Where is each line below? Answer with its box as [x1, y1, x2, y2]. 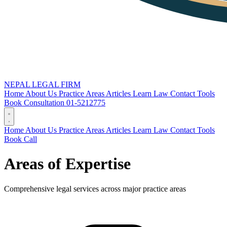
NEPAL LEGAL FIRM [4, 80, 81, 89]
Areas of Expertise [4, 155, 131, 173]
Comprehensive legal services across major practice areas [4, 184, 186, 193]
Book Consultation [4, 98, 66, 107]
